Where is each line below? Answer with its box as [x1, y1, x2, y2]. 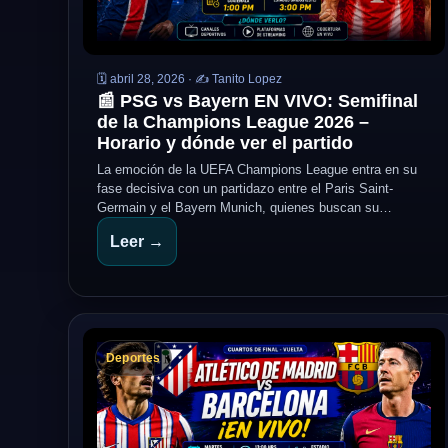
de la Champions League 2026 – [97, 112, 369, 132]
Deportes [106, 351, 161, 365]
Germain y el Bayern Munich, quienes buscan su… [97, 200, 392, 215]
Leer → [110, 233, 164, 250]
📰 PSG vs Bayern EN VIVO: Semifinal [97, 91, 418, 111]
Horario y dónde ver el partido [97, 133, 353, 153]
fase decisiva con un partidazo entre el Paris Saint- [97, 181, 393, 196]
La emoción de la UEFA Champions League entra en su [97, 162, 417, 177]
